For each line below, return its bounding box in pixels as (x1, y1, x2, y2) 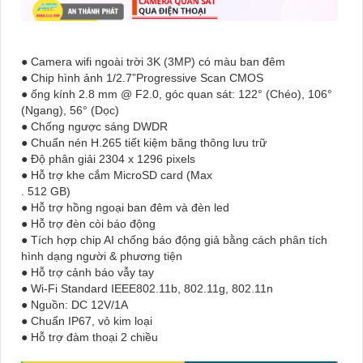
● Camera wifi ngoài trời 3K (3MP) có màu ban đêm (21, 54, 285, 68)
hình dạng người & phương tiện (21, 249, 182, 263)
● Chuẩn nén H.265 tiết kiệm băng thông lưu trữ (21, 135, 267, 149)
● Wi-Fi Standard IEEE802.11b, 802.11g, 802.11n (21, 281, 273, 295)
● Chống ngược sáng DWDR (21, 119, 168, 133)
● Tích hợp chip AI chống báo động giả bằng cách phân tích (21, 233, 327, 246)
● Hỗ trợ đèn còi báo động (21, 216, 156, 230)
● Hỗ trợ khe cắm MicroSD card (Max (21, 168, 212, 181)
